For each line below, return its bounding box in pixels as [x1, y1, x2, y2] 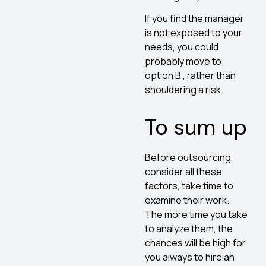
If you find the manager [145, 12, 244, 26]
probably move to [145, 55, 221, 68]
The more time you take [145, 208, 248, 221]
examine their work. [145, 194, 229, 207]
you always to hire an [145, 251, 235, 264]
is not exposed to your [145, 26, 242, 40]
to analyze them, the [145, 222, 233, 236]
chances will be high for [145, 236, 246, 250]
